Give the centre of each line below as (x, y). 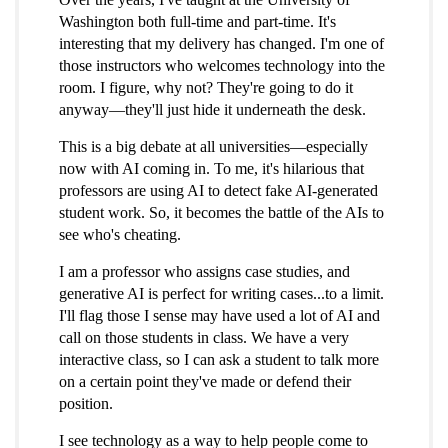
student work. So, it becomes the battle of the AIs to (221, 213)
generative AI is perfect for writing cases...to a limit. (221, 294)
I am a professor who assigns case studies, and (204, 272)
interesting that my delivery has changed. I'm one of (221, 44)
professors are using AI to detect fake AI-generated (218, 191)
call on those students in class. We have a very (204, 338)
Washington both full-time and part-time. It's (197, 22)
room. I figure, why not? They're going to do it (206, 88)
